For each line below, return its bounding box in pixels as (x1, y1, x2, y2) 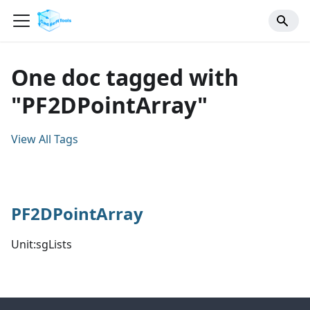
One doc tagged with (11, 62, 239, 92)
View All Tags (11, 131, 78, 147)
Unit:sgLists (11, 237, 72, 252)
